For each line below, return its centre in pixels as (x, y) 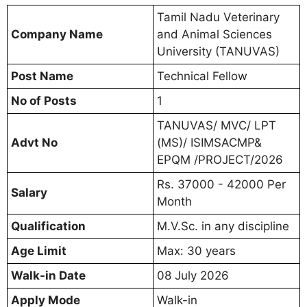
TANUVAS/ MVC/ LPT (217, 125)
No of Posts (44, 100)
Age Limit (39, 250)
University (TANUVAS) (218, 51)
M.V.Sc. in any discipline (223, 226)
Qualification (48, 226)
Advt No (34, 142)
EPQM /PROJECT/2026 (220, 159)
